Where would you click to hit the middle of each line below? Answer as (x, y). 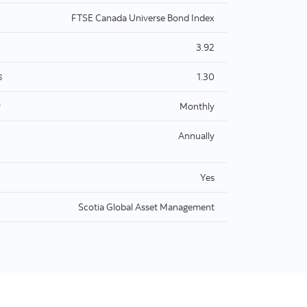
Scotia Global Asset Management (146, 207)
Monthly (197, 106)
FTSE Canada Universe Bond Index (143, 17)
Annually (196, 135)
